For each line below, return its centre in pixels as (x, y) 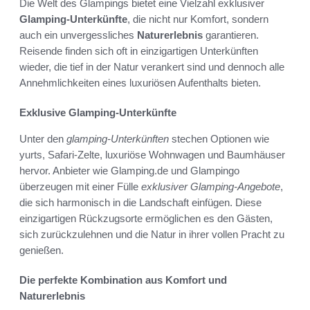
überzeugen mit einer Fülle (80, 186)
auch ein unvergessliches (78, 35)
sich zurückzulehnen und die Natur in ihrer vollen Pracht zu (152, 234)
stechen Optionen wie (219, 138)
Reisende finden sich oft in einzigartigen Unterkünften (139, 51)
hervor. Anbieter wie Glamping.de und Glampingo (129, 170)
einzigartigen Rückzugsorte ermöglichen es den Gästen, (146, 218)
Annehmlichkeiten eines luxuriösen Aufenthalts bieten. (140, 82)
